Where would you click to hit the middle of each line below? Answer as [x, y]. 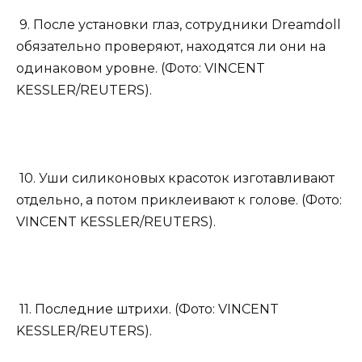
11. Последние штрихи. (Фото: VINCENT [147, 309]
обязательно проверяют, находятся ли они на [171, 47]
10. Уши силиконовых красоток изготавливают [175, 178]
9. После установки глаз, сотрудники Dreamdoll [179, 25]
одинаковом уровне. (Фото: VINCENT [141, 69]
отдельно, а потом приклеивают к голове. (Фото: [179, 200]
